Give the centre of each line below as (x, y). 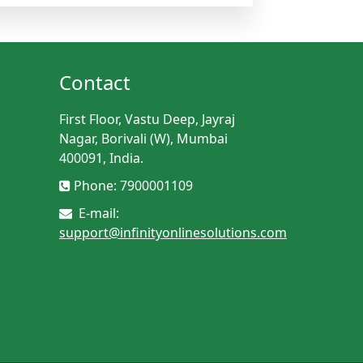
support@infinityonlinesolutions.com (173, 233)
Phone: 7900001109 (133, 186)
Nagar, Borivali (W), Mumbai (143, 139)
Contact (95, 83)
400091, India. (101, 158)
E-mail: (97, 214)
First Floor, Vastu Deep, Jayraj (147, 120)
